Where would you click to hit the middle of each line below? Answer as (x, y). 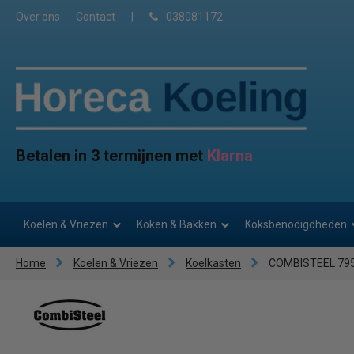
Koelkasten (213, 264)
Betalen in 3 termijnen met (111, 156)
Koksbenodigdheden (296, 225)
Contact (96, 17)
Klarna (230, 156)
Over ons (38, 17)
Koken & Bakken (177, 225)
